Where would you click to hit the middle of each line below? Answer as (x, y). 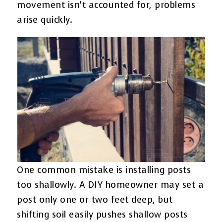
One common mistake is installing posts (104, 170)
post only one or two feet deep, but (95, 199)
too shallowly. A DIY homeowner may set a (111, 185)
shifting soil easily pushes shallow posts (102, 214)
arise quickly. (45, 20)
